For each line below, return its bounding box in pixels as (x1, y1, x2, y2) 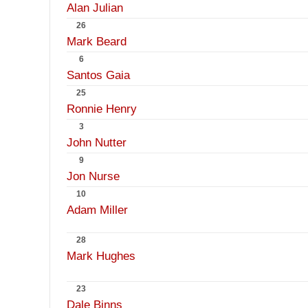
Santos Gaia (67, 69, 130, 82)
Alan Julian (67, 1, 123, 14)
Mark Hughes (67, 250, 135, 263)
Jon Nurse (67, 170, 120, 183)
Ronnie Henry (67, 102, 137, 115)
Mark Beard (67, 35, 126, 48)
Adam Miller (67, 203, 128, 217)
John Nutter (67, 136, 126, 149)
